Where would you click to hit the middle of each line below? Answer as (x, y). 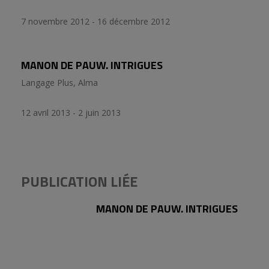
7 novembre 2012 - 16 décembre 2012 (95, 21)
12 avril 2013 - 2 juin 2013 (71, 112)
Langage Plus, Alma (59, 82)
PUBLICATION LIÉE (79, 181)
